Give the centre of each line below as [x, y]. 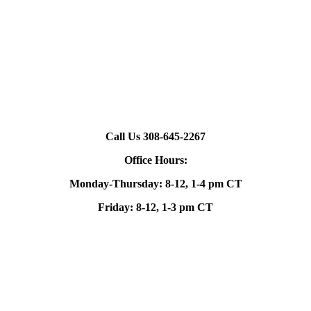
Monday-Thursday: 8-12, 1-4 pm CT [155, 183]
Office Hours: [155, 160]
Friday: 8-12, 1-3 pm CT [155, 207]
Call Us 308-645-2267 [155, 136]
